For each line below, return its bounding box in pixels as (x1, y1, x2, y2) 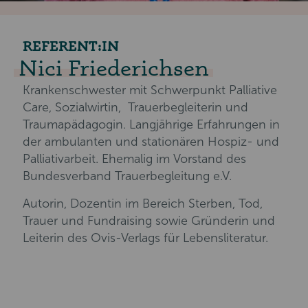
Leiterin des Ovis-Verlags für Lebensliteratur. (23, 230, 268, 246)
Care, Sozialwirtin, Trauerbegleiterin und (23, 100, 248, 115)
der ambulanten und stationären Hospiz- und (23, 134, 279, 150)
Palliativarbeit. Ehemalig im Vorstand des (23, 151, 246, 167)
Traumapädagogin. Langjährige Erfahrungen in (23, 117, 280, 133)
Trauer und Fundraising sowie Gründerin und (23, 213, 275, 229)
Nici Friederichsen (18, 54, 209, 82)
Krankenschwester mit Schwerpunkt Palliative (23, 82, 277, 98)
